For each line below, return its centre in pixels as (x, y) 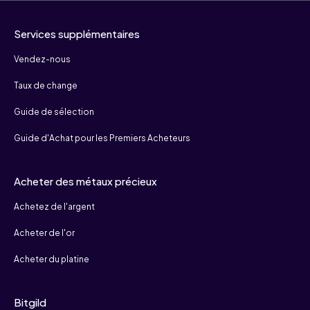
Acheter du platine (52, 259)
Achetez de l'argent (54, 207)
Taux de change (46, 86)
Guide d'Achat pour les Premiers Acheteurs (102, 138)
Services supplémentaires (77, 34)
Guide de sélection (54, 112)
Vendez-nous (42, 60)
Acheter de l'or (44, 233)
